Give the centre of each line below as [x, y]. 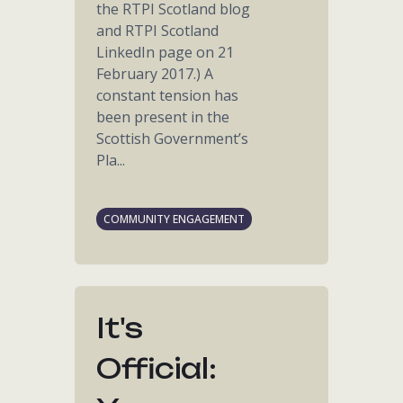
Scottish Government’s [173, 139]
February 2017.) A [155, 74]
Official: [157, 368]
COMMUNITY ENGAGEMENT [175, 219]
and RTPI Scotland [158, 31]
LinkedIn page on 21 [166, 52]
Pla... [111, 160]
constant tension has [168, 95]
